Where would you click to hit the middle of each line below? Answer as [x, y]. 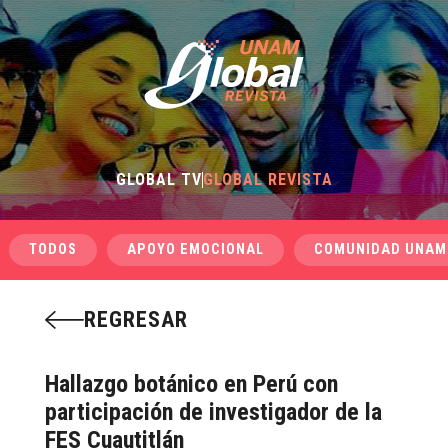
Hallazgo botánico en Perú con [191, 384]
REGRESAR [135, 319]
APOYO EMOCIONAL [195, 249]
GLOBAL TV [158, 179]
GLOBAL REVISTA [267, 179]
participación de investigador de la [213, 412]
